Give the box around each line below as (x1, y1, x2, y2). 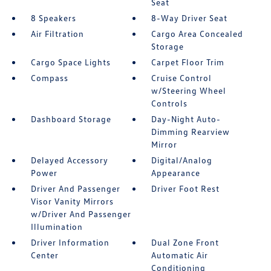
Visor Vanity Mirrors (30, 196, 114, 206)
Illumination (30, 221, 83, 232)
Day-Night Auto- (151, 114, 221, 124)
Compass (30, 73, 68, 83)
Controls (151, 98, 188, 108)
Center (30, 250, 59, 260)
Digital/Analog (151, 155, 213, 165)
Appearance (151, 168, 201, 178)
